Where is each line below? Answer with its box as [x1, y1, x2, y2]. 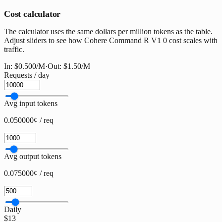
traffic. [4, 45, 24, 54]
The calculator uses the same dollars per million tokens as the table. [4, 27, 213, 36]
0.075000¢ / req [4, 169, 54, 178]
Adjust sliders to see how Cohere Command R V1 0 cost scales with [4, 36, 218, 45]
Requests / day [4, 71, 50, 80]
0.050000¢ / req [4, 116, 54, 125]
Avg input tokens [4, 99, 57, 108]
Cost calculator [4, 9, 61, 19]
